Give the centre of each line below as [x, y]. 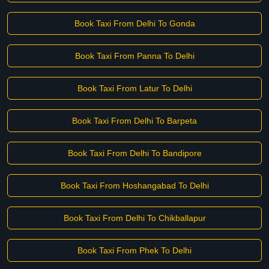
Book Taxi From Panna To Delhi [134, 56]
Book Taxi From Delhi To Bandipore [134, 153]
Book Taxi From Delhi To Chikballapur [134, 218]
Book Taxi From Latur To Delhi [134, 88]
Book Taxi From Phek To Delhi [134, 250]
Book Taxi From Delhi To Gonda [134, 23]
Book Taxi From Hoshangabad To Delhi [134, 186]
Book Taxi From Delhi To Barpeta [134, 121]
